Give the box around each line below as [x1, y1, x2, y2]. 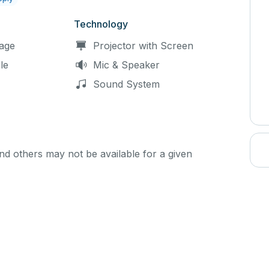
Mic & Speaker [92, 59, 160, 71]
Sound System [92, 78, 160, 90]
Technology [73, 18, 128, 30]
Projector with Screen [92, 40, 193, 52]
